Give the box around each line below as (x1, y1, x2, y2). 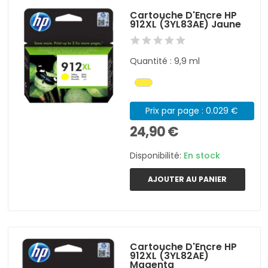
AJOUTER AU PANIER (148, 173, 227, 184)
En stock (184, 149, 221, 162)
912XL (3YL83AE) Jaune (130, 17, 242, 31)
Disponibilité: (130, 149, 184, 162)
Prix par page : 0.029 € (145, 104, 239, 117)
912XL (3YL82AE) (130, 248, 209, 263)
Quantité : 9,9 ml (130, 54, 200, 67)
